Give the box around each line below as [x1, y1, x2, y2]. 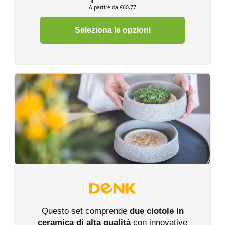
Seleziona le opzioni [74, 25, 151, 34]
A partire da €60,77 [89, 4, 136, 11]
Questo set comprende [41, 206, 130, 216]
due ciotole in [129, 206, 184, 216]
